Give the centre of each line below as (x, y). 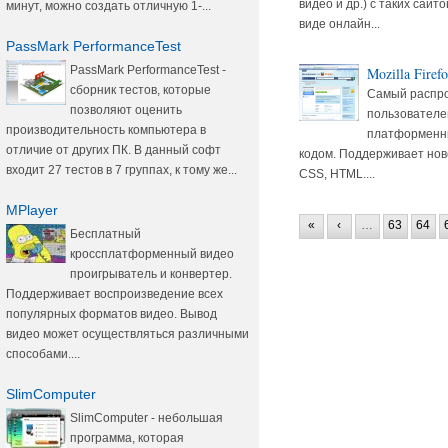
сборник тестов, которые (140, 90)
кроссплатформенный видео (152, 254)
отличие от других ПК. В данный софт (113, 150)
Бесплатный (105, 234)
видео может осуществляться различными (127, 334)
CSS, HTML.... (336, 174)
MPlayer (32, 210)
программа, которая (127, 438)
